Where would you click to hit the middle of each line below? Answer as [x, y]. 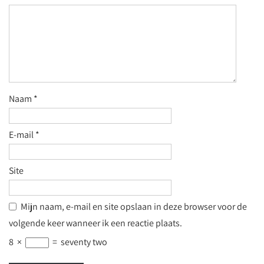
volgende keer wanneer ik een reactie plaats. [95, 223]
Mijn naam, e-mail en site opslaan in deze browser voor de [134, 207]
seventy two [84, 242]
